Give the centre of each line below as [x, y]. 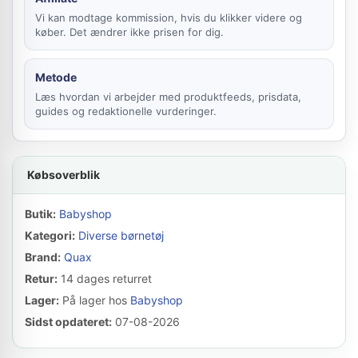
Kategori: [50, 235]
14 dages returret [105, 278]
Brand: [43, 257]
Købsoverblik [64, 175]
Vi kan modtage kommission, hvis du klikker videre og [169, 18]
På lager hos [95, 300]
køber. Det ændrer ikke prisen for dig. [129, 32]
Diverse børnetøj [121, 235]
